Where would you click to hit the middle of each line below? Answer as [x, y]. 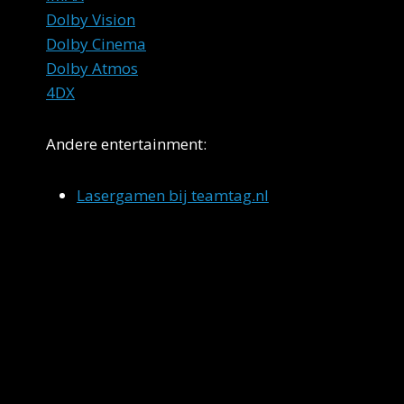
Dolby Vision [91, 19]
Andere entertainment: [126, 143]
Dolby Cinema [96, 43]
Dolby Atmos [92, 68]
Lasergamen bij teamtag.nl [173, 195]
